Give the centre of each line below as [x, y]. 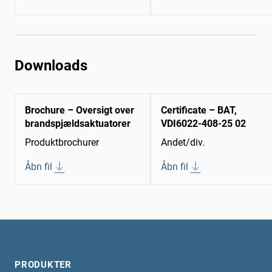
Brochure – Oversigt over [80, 110]
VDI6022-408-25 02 [203, 124]
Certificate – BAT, [199, 110]
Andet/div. [183, 143]
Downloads [51, 66]
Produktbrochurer [62, 143]
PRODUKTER [43, 265]
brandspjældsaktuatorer [78, 124]
